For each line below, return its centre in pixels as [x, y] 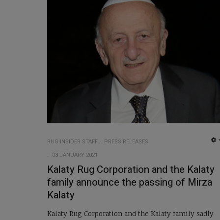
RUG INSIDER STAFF [72, 142]
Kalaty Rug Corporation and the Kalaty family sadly [130, 213]
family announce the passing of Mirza [130, 183]
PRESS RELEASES [126, 142]
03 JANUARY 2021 [75, 155]
